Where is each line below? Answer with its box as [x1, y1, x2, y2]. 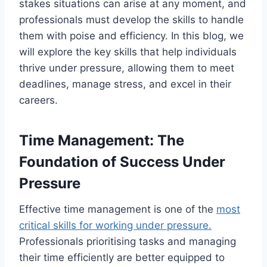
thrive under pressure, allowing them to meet [19, 61, 234, 74]
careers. [19, 94, 58, 106]
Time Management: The [19, 131, 184, 149]
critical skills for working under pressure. [19, 219, 212, 231]
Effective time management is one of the [19, 203, 216, 215]
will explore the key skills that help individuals [19, 45, 237, 58]
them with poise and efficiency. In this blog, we [19, 29, 244, 42]
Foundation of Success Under [19, 153, 225, 170]
